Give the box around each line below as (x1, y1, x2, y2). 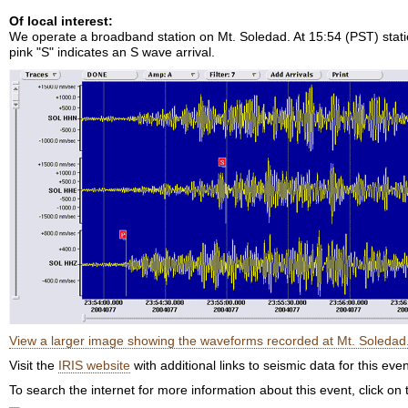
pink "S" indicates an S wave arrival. (9, 45, 215, 59)
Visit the (9, 358, 58, 372)
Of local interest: (9, 14, 113, 28)
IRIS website (58, 358, 130, 372)
